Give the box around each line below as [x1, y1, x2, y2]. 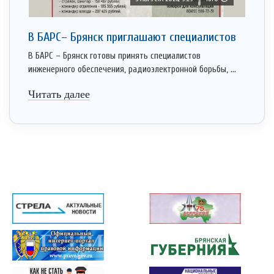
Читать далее [28, 88, 90, 101]
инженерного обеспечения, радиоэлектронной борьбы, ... [28, 64, 236, 75]
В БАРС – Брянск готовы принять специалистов [28, 51, 201, 62]
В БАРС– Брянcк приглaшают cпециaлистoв [28, 30, 236, 45]
